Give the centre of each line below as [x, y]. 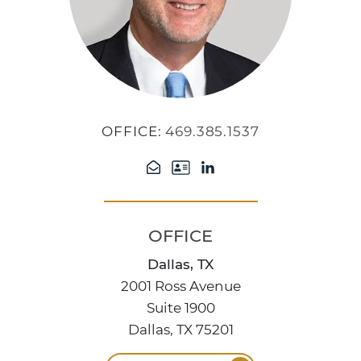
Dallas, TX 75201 [180, 330]
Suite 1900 [180, 308]
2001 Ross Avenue [180, 286]
